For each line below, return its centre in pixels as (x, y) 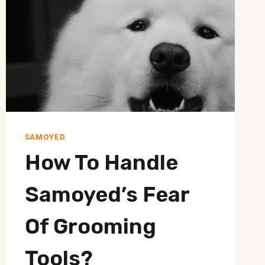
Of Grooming (90, 227)
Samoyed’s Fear (107, 195)
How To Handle (101, 163)
